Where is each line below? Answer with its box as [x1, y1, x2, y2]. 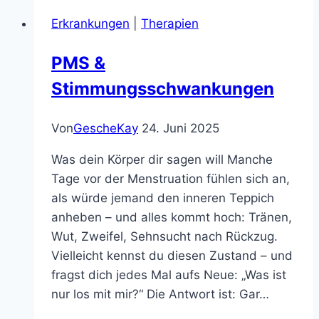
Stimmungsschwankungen [51, 78, 274, 99]
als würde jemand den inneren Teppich [51, 190, 274, 205]
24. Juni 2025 [142, 120, 219, 135]
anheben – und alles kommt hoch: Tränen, [51, 209, 292, 224]
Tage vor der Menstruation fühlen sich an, [51, 171, 290, 186]
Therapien [141, 16, 199, 31]
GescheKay [73, 120, 138, 135]
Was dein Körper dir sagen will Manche [51, 152, 273, 167]
